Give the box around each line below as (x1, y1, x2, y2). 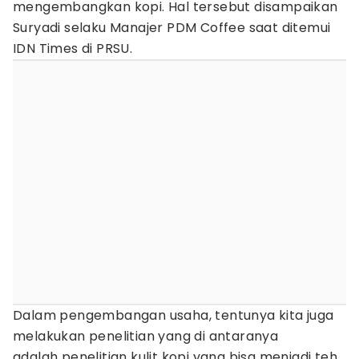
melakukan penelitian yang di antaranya (13, 327, 279, 345)
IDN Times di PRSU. (13, 39, 133, 58)
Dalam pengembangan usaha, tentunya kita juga (13, 306, 334, 325)
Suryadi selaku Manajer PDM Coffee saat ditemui (13, 18, 331, 37)
